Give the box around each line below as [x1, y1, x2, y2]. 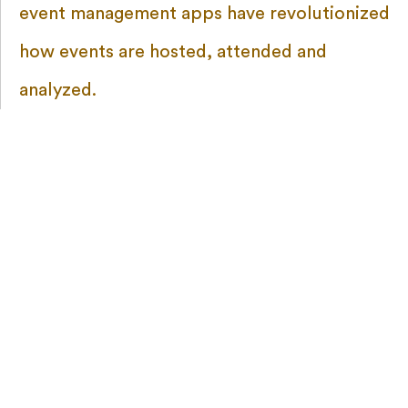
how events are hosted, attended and [19, 42, 327, 61]
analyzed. [19, 80, 97, 99]
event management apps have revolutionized [19, 4, 390, 23]
